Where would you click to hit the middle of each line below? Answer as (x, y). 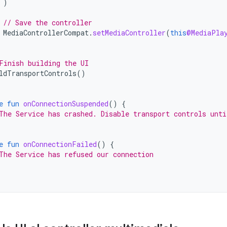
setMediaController (129, 33)
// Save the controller (48, 23)
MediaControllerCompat (46, 33)
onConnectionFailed (60, 144)
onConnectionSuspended (66, 104)
